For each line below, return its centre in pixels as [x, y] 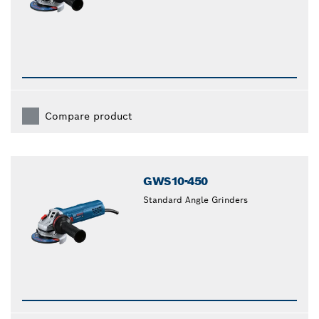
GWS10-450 [176, 181]
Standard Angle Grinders [196, 199]
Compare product [88, 116]
